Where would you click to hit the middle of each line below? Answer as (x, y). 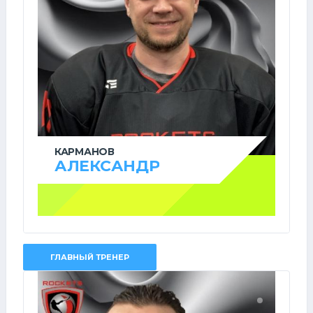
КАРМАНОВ (85, 151)
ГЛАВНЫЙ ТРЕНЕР (90, 257)
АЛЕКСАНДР (107, 166)
